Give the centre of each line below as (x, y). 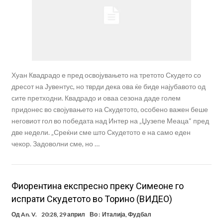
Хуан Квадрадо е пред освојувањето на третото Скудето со (106, 75)
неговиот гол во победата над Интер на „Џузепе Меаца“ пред (110, 121)
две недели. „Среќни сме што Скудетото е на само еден (101, 132)
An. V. (29, 215)
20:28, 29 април (63, 215)
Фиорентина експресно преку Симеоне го (97, 186)
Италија (113, 215)
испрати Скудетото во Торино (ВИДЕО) (92, 199)
